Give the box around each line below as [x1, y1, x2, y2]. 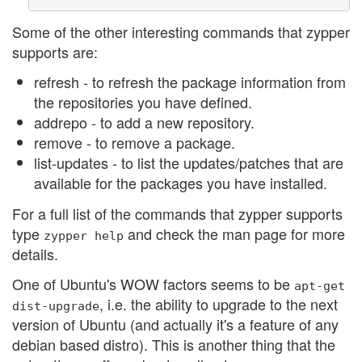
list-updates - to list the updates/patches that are [34, 152, 343, 174]
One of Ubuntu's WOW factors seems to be [12, 273, 294, 295]
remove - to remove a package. [34, 132, 235, 154]
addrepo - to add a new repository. [34, 112, 255, 133]
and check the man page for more [124, 222, 345, 244]
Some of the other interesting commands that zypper [12, 20, 350, 42]
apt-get [294, 279, 345, 293]
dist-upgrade [12, 299, 99, 314]
